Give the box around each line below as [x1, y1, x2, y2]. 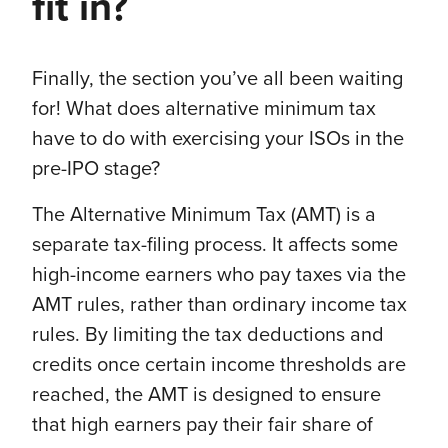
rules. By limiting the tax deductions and [32, 323, 384, 348]
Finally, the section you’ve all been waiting [32, 67, 403, 92]
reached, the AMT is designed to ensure [32, 383, 381, 408]
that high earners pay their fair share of [32, 413, 373, 438]
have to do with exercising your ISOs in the [32, 127, 404, 152]
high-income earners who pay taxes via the [32, 263, 406, 288]
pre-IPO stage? [32, 157, 160, 182]
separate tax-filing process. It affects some [32, 233, 398, 258]
